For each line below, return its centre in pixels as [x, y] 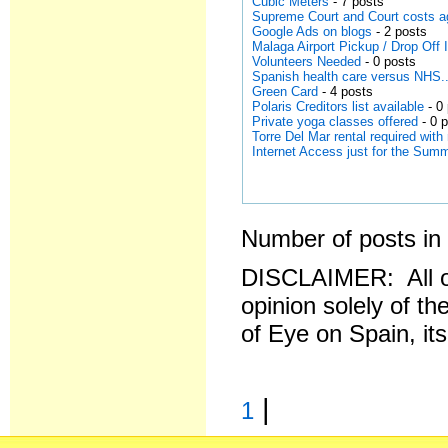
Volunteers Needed [307, 61]
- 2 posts [400, 31]
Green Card [285, 91]
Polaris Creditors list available [338, 106]
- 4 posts [346, 91]
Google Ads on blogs [312, 31]
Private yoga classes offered [335, 121]
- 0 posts [389, 61]
